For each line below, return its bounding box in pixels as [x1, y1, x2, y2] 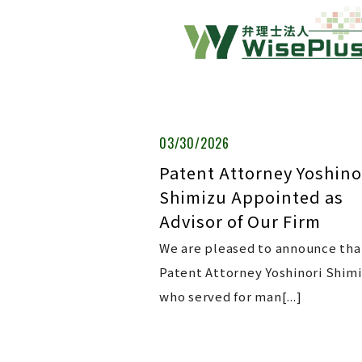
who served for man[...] [159, 288, 302, 305]
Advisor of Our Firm [159, 209, 321, 233]
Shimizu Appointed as [159, 185, 343, 208]
